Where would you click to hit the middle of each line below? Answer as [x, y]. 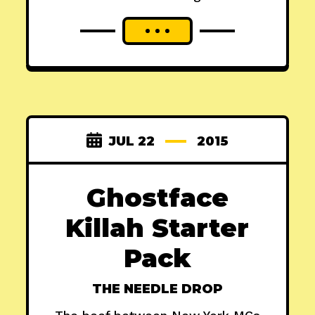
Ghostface [157, 198]
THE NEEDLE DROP [157, 289]
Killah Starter [157, 228]
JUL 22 [131, 142]
